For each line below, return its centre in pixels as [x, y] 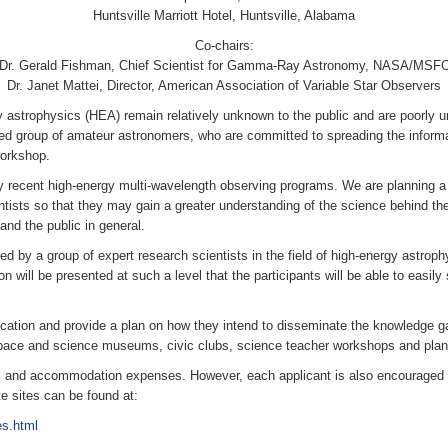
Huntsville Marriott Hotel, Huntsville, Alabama [224, 15]
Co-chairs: [224, 45]
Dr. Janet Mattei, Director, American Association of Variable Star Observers [224, 85]
